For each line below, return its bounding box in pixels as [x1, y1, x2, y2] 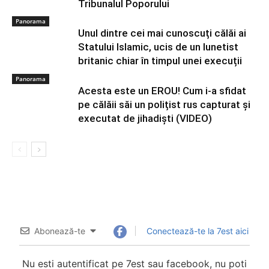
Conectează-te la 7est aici [144, 225, 249, 236]
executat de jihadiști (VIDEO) [78, 112, 212, 124]
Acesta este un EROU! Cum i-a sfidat [78, 84, 246, 97]
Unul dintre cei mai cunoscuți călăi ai [78, 26, 246, 39]
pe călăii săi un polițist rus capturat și [78, 98, 250, 110]
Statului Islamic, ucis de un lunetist [78, 40, 238, 53]
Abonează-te [34, 225, 86, 236]
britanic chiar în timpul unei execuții [78, 54, 242, 67]
